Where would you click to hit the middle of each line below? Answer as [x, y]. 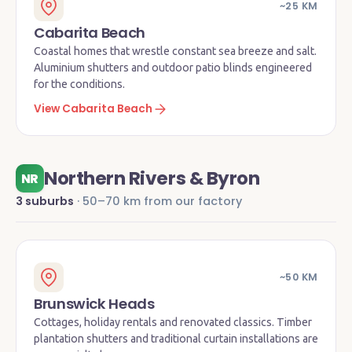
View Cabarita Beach [93, 109]
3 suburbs [45, 201]
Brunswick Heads [94, 304]
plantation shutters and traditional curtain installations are [176, 339]
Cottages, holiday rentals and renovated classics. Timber [173, 322]
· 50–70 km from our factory [158, 201]
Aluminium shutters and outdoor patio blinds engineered [173, 68]
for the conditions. [79, 84]
